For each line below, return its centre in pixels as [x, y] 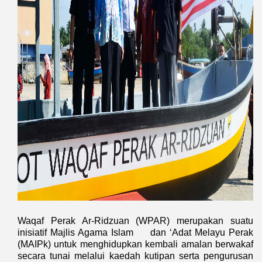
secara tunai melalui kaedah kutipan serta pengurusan [135, 256]
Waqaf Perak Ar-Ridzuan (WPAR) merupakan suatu [135, 220]
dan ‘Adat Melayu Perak [202, 232]
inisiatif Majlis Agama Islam [77, 232]
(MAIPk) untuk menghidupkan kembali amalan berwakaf [135, 244]
